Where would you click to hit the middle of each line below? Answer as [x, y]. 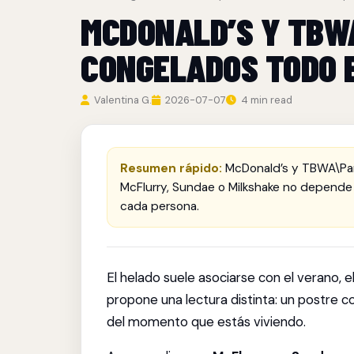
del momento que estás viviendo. [206, 322]
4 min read [265, 100]
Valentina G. [122, 100]
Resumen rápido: [171, 168]
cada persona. [160, 206]
